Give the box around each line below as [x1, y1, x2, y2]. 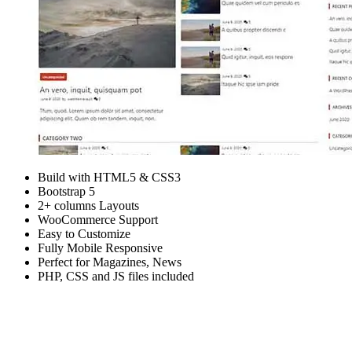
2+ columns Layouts [38, 198, 139, 212]
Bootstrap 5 [38, 184, 95, 198]
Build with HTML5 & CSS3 [38, 170, 181, 184]
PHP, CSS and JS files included [38, 269, 194, 283]
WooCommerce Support [38, 212, 158, 226]
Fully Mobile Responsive [38, 240, 163, 255]
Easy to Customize [38, 226, 130, 240]
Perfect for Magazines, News [38, 255, 181, 269]
